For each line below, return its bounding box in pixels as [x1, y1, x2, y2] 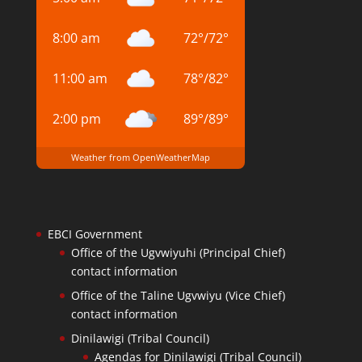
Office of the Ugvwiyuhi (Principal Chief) [70, 244, 285, 260]
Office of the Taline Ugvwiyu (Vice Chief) [70, 287, 285, 303]
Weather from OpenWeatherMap [70, 151, 210, 163]
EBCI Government [47, 225, 142, 242]
